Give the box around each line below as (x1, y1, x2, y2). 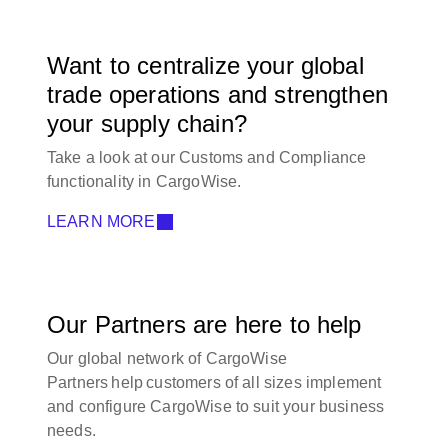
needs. (47, 422, 96, 440)
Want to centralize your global (47, 52, 364, 80)
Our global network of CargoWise (47, 350, 287, 368)
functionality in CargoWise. (47, 173, 242, 191)
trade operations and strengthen (47, 81, 388, 109)
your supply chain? (47, 110, 247, 138)
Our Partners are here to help (47, 311, 362, 339)
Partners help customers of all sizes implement (47, 374, 382, 392)
